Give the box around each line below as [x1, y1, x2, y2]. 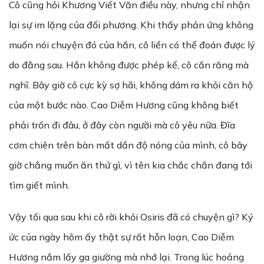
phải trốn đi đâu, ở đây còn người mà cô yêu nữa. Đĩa [9, 119, 235, 131]
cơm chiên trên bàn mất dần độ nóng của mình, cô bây [9, 139, 247, 151]
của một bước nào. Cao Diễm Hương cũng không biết [9, 99, 239, 111]
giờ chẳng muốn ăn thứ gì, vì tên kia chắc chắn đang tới [9, 159, 252, 171]
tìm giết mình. [9, 179, 70, 191]
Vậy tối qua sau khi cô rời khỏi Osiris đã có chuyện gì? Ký [9, 211, 253, 223]
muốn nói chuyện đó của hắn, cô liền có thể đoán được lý [9, 39, 255, 51]
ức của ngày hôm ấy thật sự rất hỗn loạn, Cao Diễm [9, 231, 234, 243]
